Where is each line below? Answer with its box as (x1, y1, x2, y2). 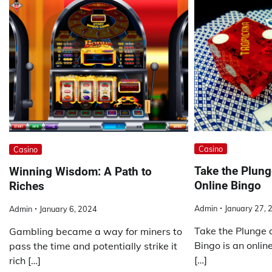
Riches (9, 178, 44, 193)
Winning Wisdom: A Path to (9, 164, 152, 178)
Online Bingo (194, 178, 261, 193)
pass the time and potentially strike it (9, 239, 177, 252)
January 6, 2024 (39, 203, 97, 214)
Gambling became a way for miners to (9, 225, 182, 237)
